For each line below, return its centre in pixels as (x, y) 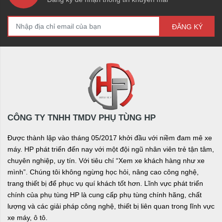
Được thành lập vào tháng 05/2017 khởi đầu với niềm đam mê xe (110, 138)
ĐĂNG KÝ (187, 27)
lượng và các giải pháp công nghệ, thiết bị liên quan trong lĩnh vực (111, 206)
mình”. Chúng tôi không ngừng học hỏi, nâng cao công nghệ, (103, 172)
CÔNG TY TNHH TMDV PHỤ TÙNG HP (82, 117)
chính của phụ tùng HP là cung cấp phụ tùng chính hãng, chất (105, 194)
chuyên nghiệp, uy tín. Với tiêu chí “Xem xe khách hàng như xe (106, 160)
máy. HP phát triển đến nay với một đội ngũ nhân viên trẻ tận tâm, (111, 149)
